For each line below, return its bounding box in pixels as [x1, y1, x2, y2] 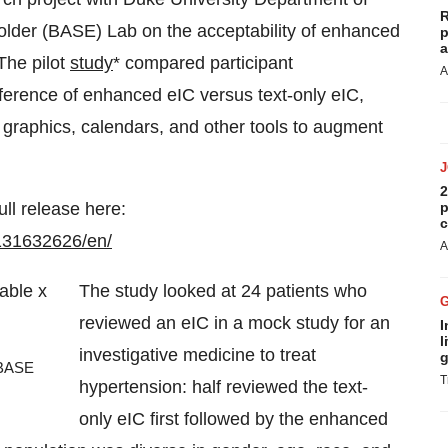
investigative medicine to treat [79, 345, 316, 365]
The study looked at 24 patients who [79, 281, 367, 301]
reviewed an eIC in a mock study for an [79, 313, 390, 333]
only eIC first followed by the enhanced [79, 409, 388, 429]
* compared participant [113, 53, 293, 73]
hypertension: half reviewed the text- [79, 377, 368, 397]
